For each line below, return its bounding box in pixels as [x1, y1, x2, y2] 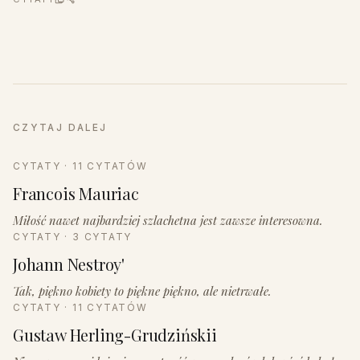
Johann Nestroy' [13, 252, 125, 275]
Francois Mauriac [13, 182, 139, 204]
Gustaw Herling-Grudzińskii [13, 324, 217, 346]
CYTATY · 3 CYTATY [13, 231, 133, 243]
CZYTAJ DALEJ [13, 121, 108, 133]
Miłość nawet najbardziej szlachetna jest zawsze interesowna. [13, 211, 323, 228]
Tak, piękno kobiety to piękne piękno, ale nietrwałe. [13, 283, 272, 300]
